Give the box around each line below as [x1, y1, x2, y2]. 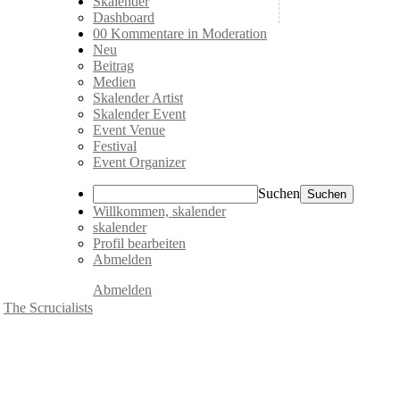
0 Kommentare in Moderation [100, 26, 267, 41]
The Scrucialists [4, 300, 93, 315]
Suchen [258, 186, 300, 201]
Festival [93, 138, 137, 154]
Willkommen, [93, 204, 172, 219]
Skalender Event [93, 106, 186, 121]
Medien [93, 74, 136, 89]
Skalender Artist [93, 90, 183, 105]
